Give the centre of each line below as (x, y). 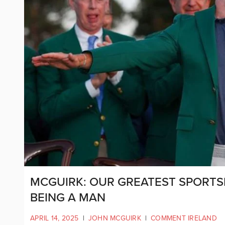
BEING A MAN (68, 197)
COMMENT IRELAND (184, 218)
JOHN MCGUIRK (115, 218)
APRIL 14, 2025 (54, 218)
